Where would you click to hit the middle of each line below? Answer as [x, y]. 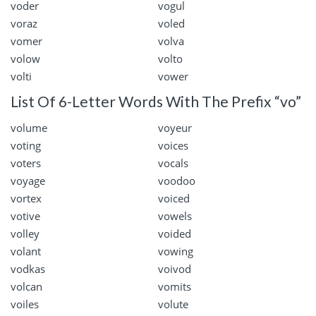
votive [25, 216]
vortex [26, 199]
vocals [173, 163]
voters [26, 163]
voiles [25, 304]
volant [26, 251]
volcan [26, 287]
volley [25, 234]
